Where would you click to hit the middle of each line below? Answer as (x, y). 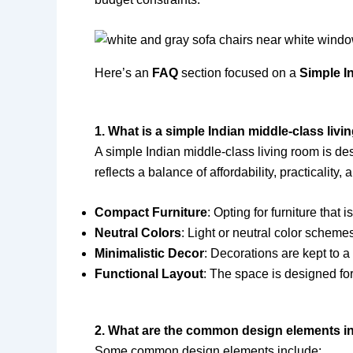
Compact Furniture (151, 213)
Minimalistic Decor (149, 254)
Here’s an (123, 73)
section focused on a (239, 73)
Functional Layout (149, 274)
